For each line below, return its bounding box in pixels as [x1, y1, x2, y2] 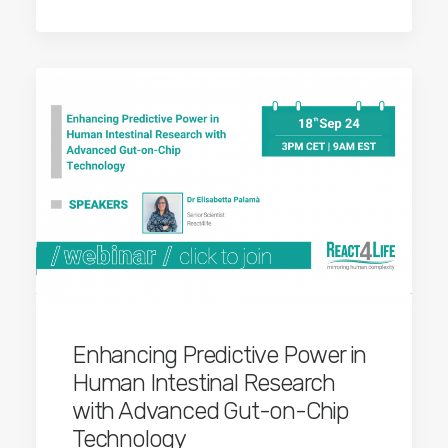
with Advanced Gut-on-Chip [72, 396, 349, 425]
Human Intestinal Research [72, 368, 336, 397]
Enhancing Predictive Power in [72, 340, 367, 369]
